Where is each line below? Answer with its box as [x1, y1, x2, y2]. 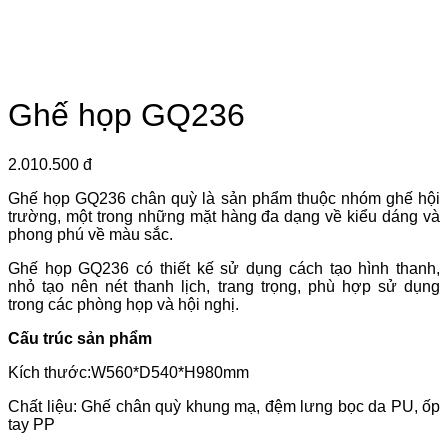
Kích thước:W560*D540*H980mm [8, 363, 249, 381]
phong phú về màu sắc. [8, 225, 173, 243]
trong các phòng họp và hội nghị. [8, 295, 239, 313]
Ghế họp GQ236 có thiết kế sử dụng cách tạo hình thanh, [8, 259, 440, 277]
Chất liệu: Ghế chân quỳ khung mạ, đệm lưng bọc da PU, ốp [8, 397, 440, 415]
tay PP [8, 415, 55, 433]
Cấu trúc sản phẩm [8, 329, 152, 347]
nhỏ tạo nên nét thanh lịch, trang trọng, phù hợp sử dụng [8, 277, 440, 295]
